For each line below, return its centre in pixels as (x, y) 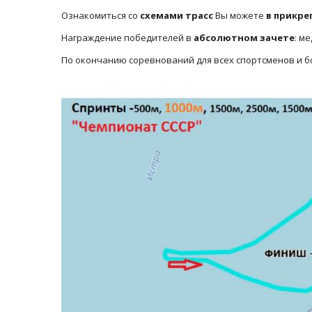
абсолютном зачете (244, 38)
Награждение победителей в (127, 38)
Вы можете (239, 15)
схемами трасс (175, 15)
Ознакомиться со (99, 15)
